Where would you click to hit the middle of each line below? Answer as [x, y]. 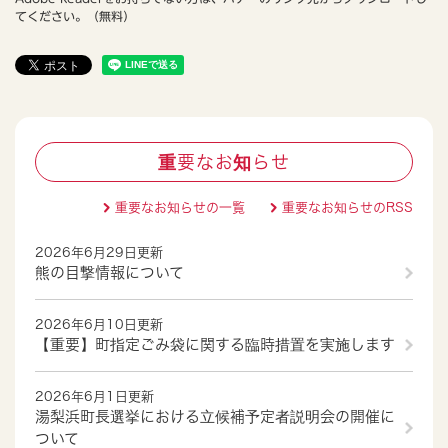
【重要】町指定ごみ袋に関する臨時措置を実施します [215, 345]
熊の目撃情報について [109, 273]
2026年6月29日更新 [99, 253]
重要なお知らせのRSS [347, 208]
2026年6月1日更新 [94, 397]
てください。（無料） [75, 16]
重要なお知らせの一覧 [180, 208]
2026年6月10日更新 [99, 325]
